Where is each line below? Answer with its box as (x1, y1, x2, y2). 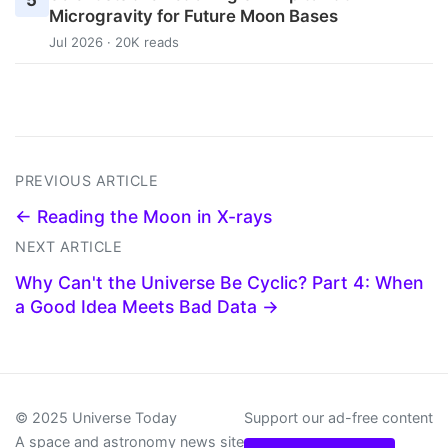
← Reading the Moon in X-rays (15, 205, 272, 227)
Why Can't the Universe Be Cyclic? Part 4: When (15, 271, 424, 293)
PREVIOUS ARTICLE (15, 171, 158, 189)
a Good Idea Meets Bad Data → (15, 295, 279, 317)
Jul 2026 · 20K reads (48, 34, 179, 51)
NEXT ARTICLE (15, 237, 122, 255)
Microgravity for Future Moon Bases (48, 6, 338, 27)
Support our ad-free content (244, 408, 433, 426)
